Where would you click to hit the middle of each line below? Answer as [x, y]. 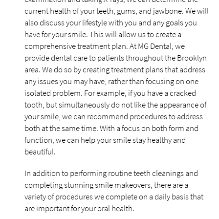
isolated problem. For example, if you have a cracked [110, 93]
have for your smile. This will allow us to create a [103, 34]
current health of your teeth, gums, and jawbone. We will [117, 11]
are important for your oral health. [79, 208]
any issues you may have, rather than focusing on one [111, 81]
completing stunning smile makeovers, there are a [106, 185]
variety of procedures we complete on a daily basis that [114, 197]
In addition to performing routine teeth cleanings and [111, 173]
